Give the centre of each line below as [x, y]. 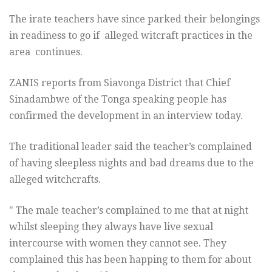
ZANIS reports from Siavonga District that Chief [120, 83]
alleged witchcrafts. [55, 180]
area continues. [46, 52]
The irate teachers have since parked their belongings [134, 19]
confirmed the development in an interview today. [126, 116]
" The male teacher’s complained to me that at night [129, 211]
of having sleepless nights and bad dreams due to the [131, 163]
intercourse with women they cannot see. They [118, 243]
